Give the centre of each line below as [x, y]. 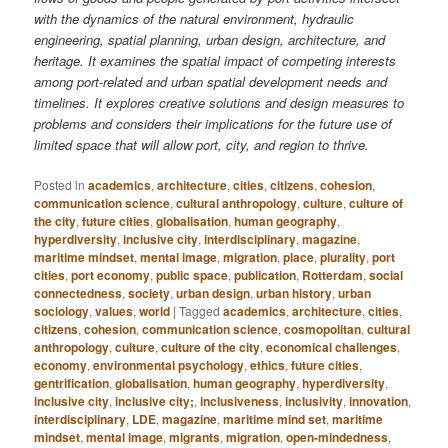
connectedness [78, 293]
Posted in [60, 185]
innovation [379, 401]
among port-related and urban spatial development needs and [211, 81]
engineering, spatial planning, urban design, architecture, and [210, 39]
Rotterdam [333, 275]
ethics [268, 365]
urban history [294, 293]
